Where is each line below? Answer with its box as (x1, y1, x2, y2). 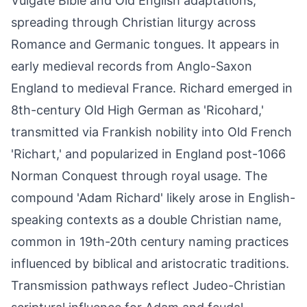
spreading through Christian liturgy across (11, 15, 256, 29)
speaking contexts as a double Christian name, (11, 212, 282, 227)
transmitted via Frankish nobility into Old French (11, 125, 292, 139)
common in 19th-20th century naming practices (11, 234, 288, 249)
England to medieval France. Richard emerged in (11, 81, 293, 95)
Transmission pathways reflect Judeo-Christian (11, 278, 286, 293)
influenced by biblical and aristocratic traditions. (11, 256, 289, 271)
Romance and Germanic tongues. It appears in (11, 37, 280, 51)
